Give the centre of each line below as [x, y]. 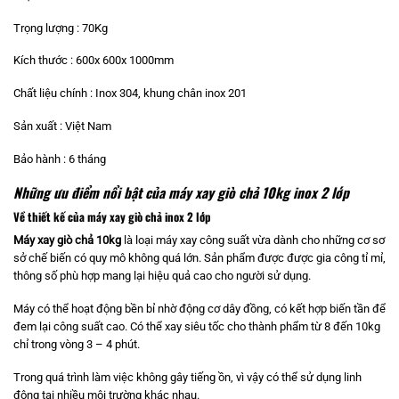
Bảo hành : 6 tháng [60, 159]
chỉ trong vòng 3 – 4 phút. [77, 344]
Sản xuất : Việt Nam [62, 126]
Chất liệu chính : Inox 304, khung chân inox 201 [130, 94]
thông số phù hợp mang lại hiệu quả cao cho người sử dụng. [162, 275]
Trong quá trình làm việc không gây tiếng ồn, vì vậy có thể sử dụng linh [187, 377]
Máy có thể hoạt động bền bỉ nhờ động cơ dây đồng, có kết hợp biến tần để [199, 308]
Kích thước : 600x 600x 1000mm [94, 61]
